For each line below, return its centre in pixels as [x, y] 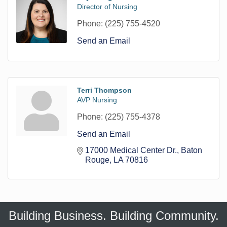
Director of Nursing [107, 6]
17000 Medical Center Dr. [131, 150]
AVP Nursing [97, 100]
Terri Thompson [104, 90]
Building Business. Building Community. [113, 215]
